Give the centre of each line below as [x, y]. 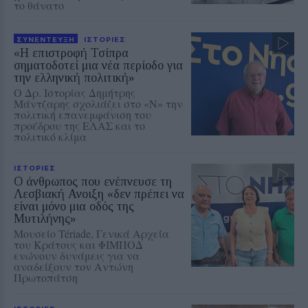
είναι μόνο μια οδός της [74, 207]
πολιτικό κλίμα [50, 137]
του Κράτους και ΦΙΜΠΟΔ [78, 245]
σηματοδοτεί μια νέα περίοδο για [98, 66]
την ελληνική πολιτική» [74, 78]
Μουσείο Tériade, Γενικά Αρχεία [91, 234]
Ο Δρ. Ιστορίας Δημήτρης [75, 93]
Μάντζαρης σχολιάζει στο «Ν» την [98, 104]
